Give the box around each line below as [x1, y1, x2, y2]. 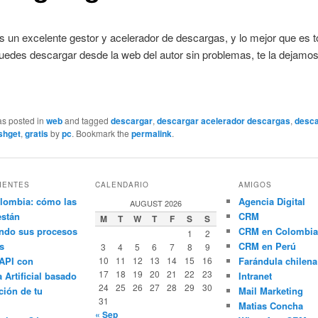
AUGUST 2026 [129, 197, 182, 209]
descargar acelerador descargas [157, 114, 291, 128]
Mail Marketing [238, 284, 303, 298]
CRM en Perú [238, 239, 296, 253]
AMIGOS [238, 180, 272, 190]
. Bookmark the [72, 127, 132, 140]
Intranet [238, 269, 272, 283]
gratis [25, 127, 49, 141]
